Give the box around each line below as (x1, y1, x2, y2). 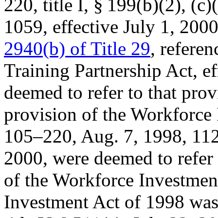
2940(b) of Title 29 (4, 38, 150, 59)
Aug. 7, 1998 (81, 126, 182, 146)
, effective (43, 16, 123, 37)
